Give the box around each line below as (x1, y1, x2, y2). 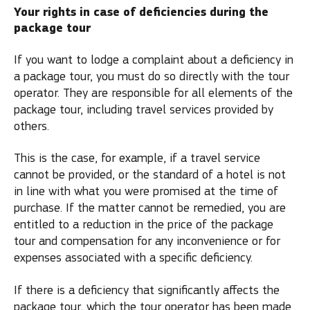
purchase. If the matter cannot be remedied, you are (14, 201, 286, 215)
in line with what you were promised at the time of (14, 184, 278, 199)
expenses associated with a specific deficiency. (14, 250, 253, 265)
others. (14, 118, 49, 134)
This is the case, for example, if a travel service (14, 151, 260, 165)
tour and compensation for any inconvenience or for (14, 234, 280, 248)
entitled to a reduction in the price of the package (14, 217, 273, 232)
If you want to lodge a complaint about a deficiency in (14, 52, 293, 67)
